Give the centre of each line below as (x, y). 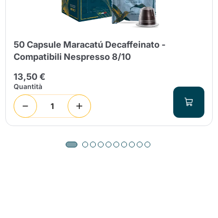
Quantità (28, 86)
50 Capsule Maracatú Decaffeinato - (90, 44)
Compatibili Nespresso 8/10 (73, 56)
